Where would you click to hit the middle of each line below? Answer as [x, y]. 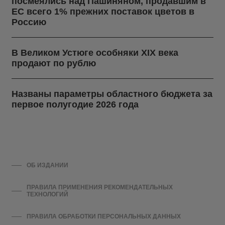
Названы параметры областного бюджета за [112, 94]
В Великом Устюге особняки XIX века [95, 53]
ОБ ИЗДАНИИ [47, 165]
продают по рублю [54, 64]
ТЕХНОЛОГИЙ [47, 195]
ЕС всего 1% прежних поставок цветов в [103, 12]
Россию [29, 22]
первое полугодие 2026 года [75, 105]
